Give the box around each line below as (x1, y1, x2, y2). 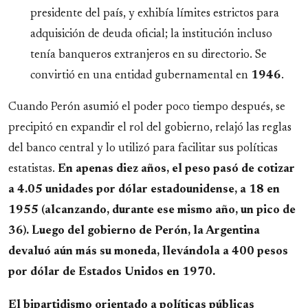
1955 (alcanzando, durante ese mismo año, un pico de (8, 205, 296, 217)
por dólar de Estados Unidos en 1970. (8, 267, 215, 278)
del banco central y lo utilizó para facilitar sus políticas (8, 143, 278, 155)
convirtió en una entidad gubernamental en (30, 70, 251, 82)
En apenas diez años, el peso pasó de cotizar (58, 164, 295, 175)
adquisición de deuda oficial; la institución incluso (30, 29, 272, 41)
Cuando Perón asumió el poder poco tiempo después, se (8, 102, 285, 113)
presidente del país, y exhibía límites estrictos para (30, 8, 279, 20)
